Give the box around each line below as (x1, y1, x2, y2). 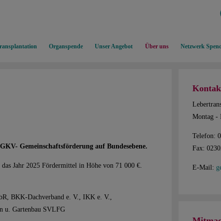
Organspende (48, 43, 83, 50)
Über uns (145, 43, 169, 50)
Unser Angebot (95, 43, 133, 50)
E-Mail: (192, 163, 216, 171)
